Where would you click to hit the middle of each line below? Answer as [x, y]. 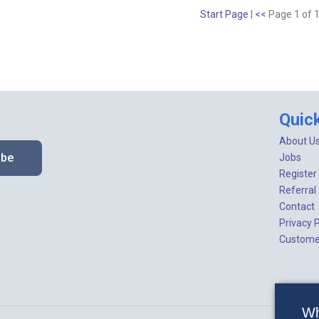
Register [298, 174]
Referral [297, 190]
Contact [297, 206]
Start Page [224, 14]
